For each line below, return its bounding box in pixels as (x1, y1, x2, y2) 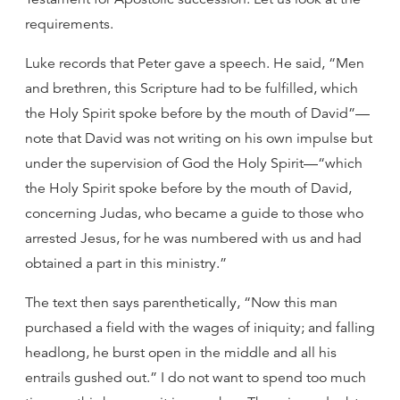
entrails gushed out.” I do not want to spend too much (25, 369, 366, 387)
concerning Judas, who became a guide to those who (25, 204, 363, 222)
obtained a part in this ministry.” (25, 254, 227, 272)
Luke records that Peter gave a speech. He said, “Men (25, 54, 364, 72)
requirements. (25, 15, 113, 33)
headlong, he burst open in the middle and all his (25, 344, 337, 362)
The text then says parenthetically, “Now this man (25, 294, 337, 312)
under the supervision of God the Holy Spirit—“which (25, 154, 362, 172)
